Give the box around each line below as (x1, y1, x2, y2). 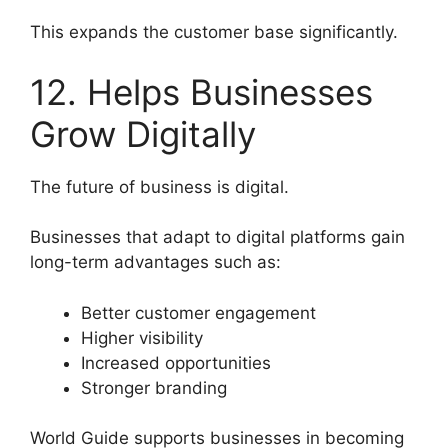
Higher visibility (81, 327, 203, 348)
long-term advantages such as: (30, 252, 281, 273)
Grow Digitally (30, 112, 256, 155)
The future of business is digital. (30, 176, 289, 197)
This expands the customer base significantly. (30, 22, 398, 43)
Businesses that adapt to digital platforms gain (30, 227, 405, 248)
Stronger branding (81, 377, 227, 398)
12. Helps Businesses (30, 70, 373, 113)
